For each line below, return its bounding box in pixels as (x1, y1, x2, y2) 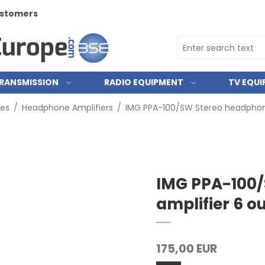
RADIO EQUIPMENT (104, 76, 183, 88)
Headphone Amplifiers (21, 102, 113, 114)
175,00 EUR (156, 241, 217, 257)
